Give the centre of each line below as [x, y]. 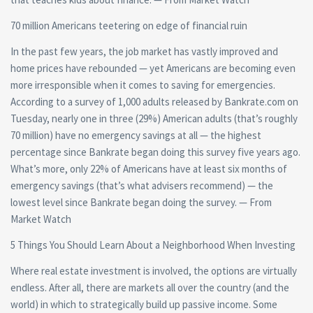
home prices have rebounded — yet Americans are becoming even [153, 68]
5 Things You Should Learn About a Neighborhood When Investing [153, 245]
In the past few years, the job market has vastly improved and [144, 51]
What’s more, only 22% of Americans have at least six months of [149, 168]
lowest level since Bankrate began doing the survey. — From [141, 202]
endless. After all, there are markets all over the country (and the [150, 287]
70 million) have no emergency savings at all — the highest [136, 135]
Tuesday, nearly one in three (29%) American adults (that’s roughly [154, 118]
